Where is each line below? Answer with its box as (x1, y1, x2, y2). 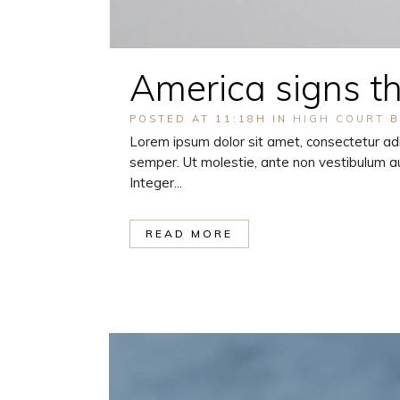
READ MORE (146, 226, 233, 240)
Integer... (129, 173, 182, 191)
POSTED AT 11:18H (129, 112, 267, 125)
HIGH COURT (293, 112, 385, 125)
